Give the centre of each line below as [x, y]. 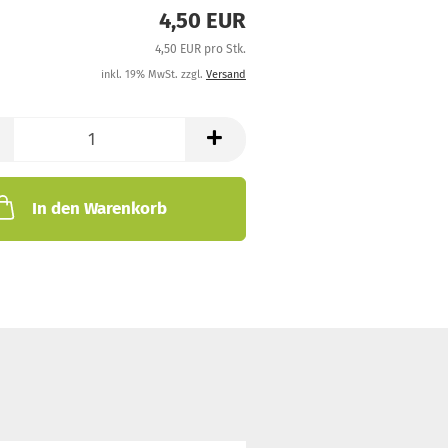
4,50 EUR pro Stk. [200, 49]
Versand [225, 74]
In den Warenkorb [99, 208]
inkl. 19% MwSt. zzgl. [153, 74]
